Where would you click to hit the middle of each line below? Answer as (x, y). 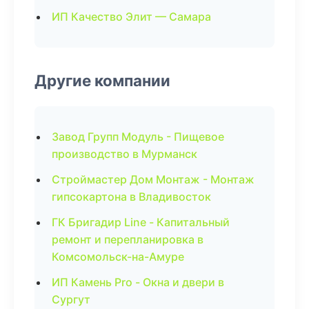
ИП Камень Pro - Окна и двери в (138, 282)
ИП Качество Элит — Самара (131, 17)
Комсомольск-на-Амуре (118, 257)
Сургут (71, 299)
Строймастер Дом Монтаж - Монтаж (153, 179)
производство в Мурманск (124, 154)
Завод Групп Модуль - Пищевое (138, 137)
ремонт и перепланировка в (128, 239)
